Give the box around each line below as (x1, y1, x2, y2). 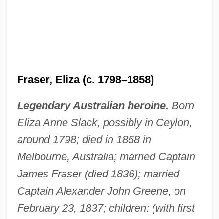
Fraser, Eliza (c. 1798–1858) (17, 73, 154, 86)
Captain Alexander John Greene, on (17, 184, 186, 197)
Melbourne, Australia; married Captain (17, 150, 195, 163)
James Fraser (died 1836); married (17, 167, 179, 180)
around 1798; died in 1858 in (17, 133, 151, 146)
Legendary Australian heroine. (17, 99, 169, 111)
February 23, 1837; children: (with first (17, 201, 195, 214)
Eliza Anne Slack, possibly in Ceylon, (17, 116, 192, 129)
